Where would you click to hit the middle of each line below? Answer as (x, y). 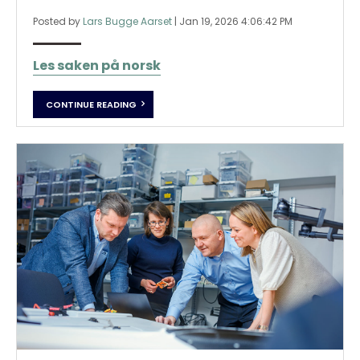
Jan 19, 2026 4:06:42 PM (236, 21)
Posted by (58, 21)
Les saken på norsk (97, 65)
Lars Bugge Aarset (127, 21)
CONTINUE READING (91, 105)
